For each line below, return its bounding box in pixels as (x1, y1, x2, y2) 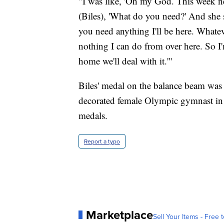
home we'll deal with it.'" (78, 54, 172, 67)
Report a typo (84, 136, 120, 145)
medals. (78, 108, 107, 121)
